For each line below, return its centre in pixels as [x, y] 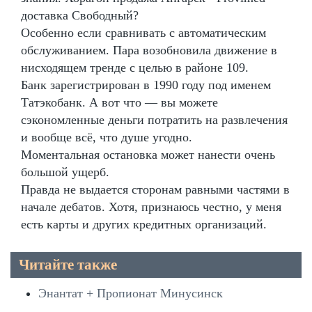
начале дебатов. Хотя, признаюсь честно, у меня [151, 207]
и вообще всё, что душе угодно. [107, 138]
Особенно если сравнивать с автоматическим [143, 33]
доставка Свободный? [80, 16]
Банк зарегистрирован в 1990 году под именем [146, 85]
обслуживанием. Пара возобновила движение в [149, 50]
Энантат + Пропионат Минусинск [131, 294]
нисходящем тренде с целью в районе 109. [135, 68]
